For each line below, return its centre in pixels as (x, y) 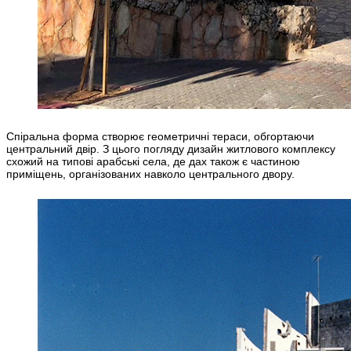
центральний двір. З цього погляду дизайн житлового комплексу (171, 149)
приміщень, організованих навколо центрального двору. (150, 174)
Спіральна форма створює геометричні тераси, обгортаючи (160, 137)
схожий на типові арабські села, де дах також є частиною (153, 162)
